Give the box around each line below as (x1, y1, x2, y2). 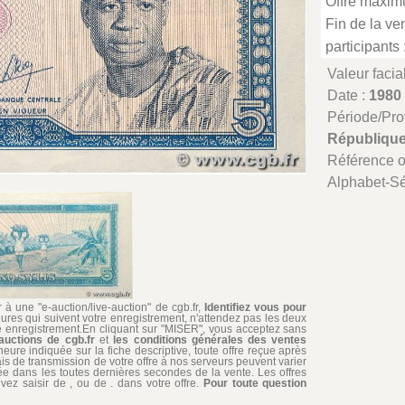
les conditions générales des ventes (113, 334, 307, 347)
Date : (327, 88, 370, 103)
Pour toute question (203, 377, 307, 391)
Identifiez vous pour (204, 301, 307, 315)
